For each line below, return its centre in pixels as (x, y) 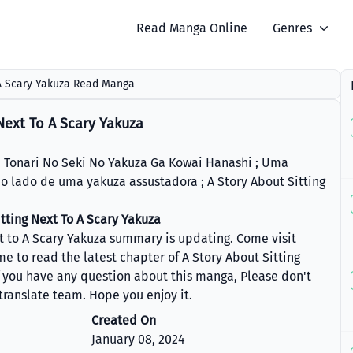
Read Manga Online (192, 28)
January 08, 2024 (138, 339)
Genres (293, 28)
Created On (123, 320)
